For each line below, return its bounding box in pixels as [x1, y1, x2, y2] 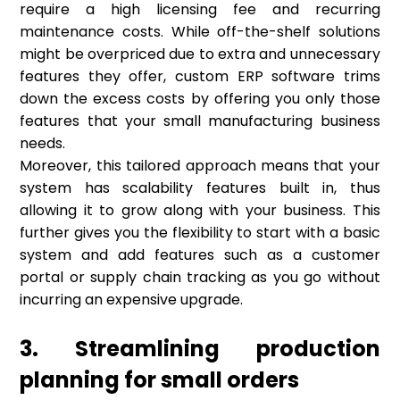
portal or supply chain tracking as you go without [20, 267, 380, 288]
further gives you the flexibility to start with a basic [20, 222, 380, 244]
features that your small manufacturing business [20, 111, 380, 132]
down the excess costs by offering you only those [20, 88, 380, 110]
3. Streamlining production [20, 334, 380, 364]
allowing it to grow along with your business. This [20, 200, 380, 221]
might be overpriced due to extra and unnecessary [20, 44, 380, 65]
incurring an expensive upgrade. [20, 289, 244, 311]
